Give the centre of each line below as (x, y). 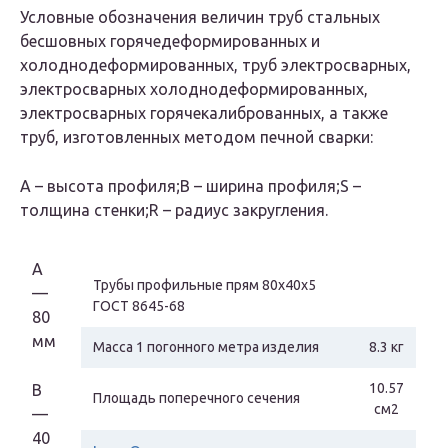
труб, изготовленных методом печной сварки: (196, 137)
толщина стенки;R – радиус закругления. (174, 210)
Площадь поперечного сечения (196, 398)
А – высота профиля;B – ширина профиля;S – (190, 186)
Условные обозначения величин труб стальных (200, 17)
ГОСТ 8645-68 (139, 306)
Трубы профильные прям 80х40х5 (204, 285)
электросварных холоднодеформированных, (194, 89)
